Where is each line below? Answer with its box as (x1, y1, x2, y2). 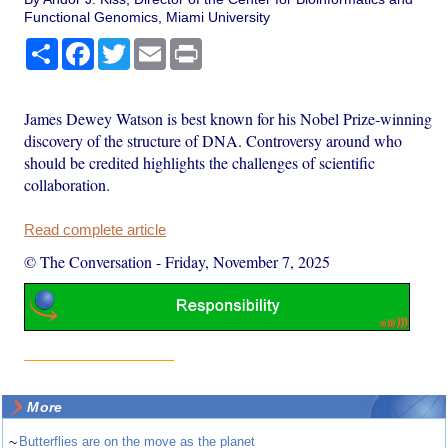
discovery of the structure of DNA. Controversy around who (24, 130, 403, 152)
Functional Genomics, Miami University (24, 9, 271, 26)
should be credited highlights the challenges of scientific (24, 152, 376, 174)
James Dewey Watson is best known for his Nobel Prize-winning (24, 108, 433, 130)
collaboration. (24, 174, 111, 196)
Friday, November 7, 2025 (165, 251, 331, 273)
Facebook (94, 38, 158, 55)
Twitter (130, 38, 173, 55)
